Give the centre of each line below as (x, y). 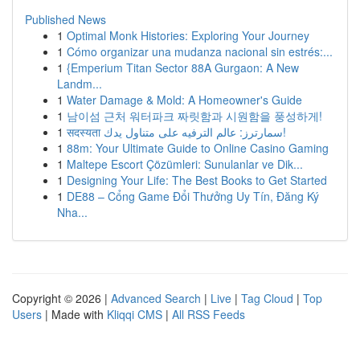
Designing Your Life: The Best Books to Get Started (197, 180)
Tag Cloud (267, 298)
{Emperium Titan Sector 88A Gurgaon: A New (183, 67)
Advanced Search (156, 298)
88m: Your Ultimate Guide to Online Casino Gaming (198, 148)
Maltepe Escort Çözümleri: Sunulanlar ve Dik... (185, 164)
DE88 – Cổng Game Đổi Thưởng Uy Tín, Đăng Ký (193, 196)
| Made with (74, 314)
